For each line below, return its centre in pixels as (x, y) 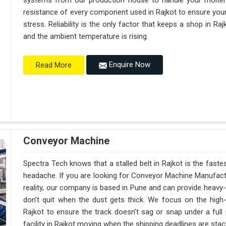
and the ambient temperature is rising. (86, 37)
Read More (54, 65)
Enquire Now (129, 65)
